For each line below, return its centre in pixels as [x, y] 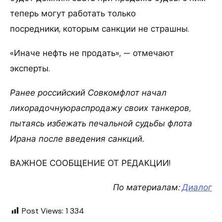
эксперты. [30, 69]
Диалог [197, 188]
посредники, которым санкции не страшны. [100, 29]
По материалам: [147, 188]
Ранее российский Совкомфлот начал [88, 93]
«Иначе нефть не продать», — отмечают [92, 53]
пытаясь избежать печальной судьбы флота [101, 124]
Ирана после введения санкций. [77, 139]
